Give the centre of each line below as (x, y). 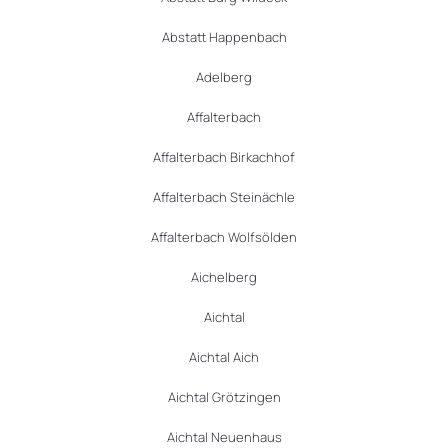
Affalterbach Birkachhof (224, 157)
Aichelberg (224, 277)
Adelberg (224, 77)
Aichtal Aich (224, 357)
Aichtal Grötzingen (224, 397)
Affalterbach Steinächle (224, 197)
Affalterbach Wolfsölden (224, 237)
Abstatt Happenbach (224, 37)
